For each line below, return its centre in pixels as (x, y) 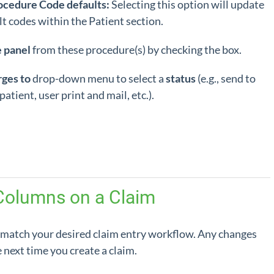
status (182, 78)
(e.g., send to (227, 78)
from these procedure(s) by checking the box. (137, 50)
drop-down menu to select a (98, 78)
